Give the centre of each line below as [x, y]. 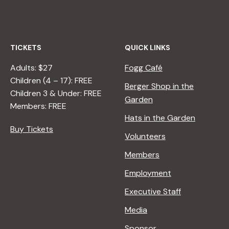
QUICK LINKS [147, 48]
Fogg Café [144, 68]
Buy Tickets [32, 129]
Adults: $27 [31, 68]
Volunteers [145, 136]
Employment [148, 173]
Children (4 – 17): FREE [51, 81]
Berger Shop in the [159, 86]
